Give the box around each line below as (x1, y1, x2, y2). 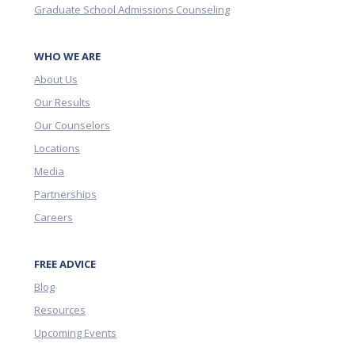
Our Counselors (34, 117, 110, 132)
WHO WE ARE (34, 48, 101, 63)
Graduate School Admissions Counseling (34, 2, 230, 17)
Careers (34, 209, 73, 224)
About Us (34, 71, 78, 86)
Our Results (34, 94, 90, 109)
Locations (34, 140, 80, 155)
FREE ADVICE (34, 256, 96, 271)
